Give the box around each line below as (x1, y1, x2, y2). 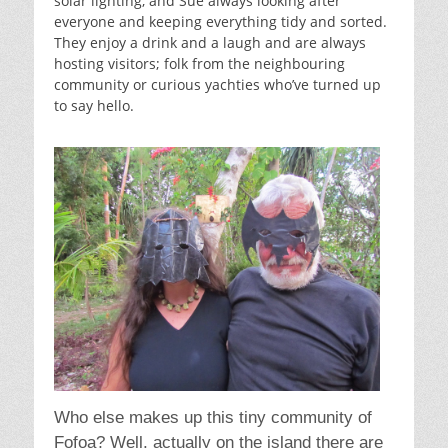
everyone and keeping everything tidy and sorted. (54, 11, 387, 31)
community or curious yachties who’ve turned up (54, 74, 381, 94)
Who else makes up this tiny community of (54, 408, 372, 428)
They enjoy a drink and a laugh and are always (54, 32, 366, 52)
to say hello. (54, 95, 134, 115)
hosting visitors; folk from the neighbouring (54, 53, 345, 73)
